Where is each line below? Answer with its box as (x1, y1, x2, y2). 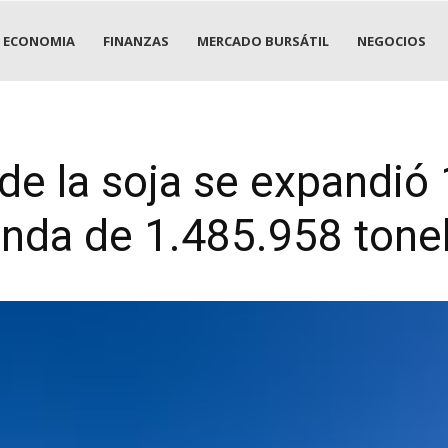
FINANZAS (103, 32, 169, 50)
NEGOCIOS (357, 32, 426, 50)
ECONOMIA (3, 32, 75, 50)
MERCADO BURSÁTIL (197, 32, 329, 50)
